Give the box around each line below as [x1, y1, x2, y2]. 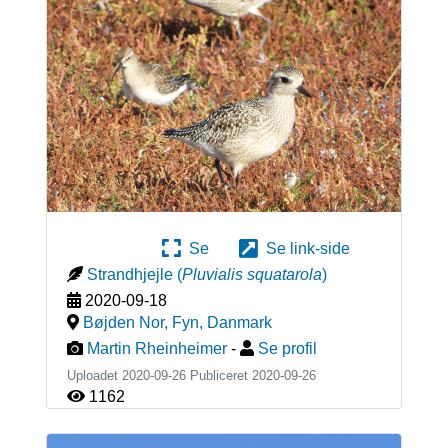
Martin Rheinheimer [86, 340, 227, 358]
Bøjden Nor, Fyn [82, 314, 199, 332]
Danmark [206, 314, 272, 332]
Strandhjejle [86, 266, 173, 284]
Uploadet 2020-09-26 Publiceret [66, 368, 252, 384]
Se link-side [258, 240, 350, 258]
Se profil [257, 340, 317, 358]
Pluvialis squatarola [181, 266, 322, 284]
